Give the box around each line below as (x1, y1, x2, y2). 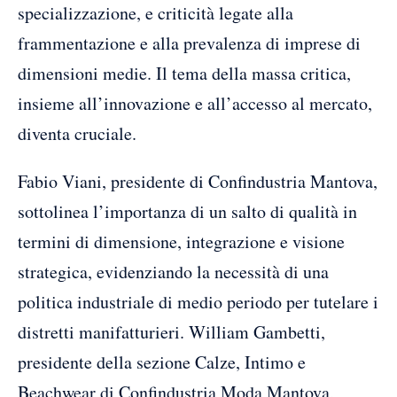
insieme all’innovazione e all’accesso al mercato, (18, 90, 372, 115)
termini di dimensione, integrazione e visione (18, 229, 345, 253)
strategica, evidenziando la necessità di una (18, 259, 329, 284)
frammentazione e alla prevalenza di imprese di (18, 30, 361, 55)
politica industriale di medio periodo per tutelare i (18, 289, 378, 314)
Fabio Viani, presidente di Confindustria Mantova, (18, 168, 378, 193)
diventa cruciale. (18, 121, 136, 145)
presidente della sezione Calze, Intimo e (18, 349, 306, 374)
